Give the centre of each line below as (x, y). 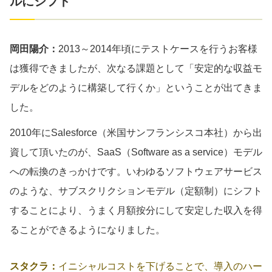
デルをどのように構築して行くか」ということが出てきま (136, 87)
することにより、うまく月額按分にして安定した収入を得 (136, 210)
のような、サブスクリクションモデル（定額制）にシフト (136, 191)
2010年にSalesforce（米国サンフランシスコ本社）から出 (136, 132)
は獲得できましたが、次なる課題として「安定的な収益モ (136, 68)
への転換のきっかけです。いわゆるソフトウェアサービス (136, 171)
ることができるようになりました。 (87, 229)
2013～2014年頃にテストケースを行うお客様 (158, 49)
